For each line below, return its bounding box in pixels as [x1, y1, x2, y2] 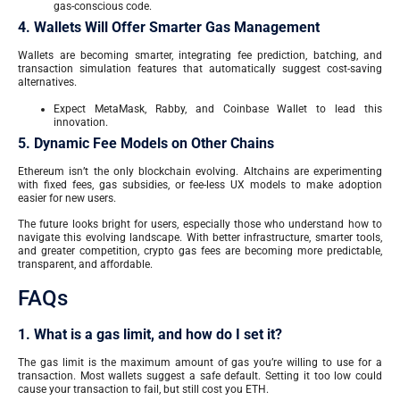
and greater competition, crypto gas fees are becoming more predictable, [18, 244, 382, 257]
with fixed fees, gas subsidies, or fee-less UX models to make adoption [18, 178, 382, 191]
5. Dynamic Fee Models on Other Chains [18, 134, 274, 152]
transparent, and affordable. [18, 257, 153, 271]
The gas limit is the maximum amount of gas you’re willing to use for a [18, 356, 382, 370]
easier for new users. [18, 191, 116, 204]
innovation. [54, 115, 108, 129]
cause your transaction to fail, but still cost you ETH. [18, 383, 269, 396]
